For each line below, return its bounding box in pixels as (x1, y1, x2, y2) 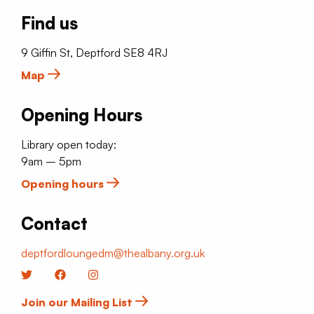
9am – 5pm (21, 153, 81, 168)
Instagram (98, 267, 146, 282)
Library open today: (21, 137, 116, 151)
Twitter (32, 267, 66, 282)
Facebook (66, 267, 115, 282)
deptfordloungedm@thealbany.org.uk (21, 245, 205, 260)
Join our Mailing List (21, 295, 135, 309)
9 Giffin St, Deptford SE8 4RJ (21, 45, 168, 60)
